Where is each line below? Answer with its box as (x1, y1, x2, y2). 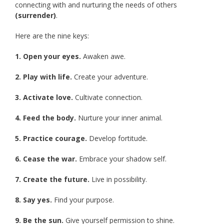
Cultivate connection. (75, 92, 142, 102)
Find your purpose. (54, 195, 114, 205)
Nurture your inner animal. (76, 113, 162, 123)
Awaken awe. (83, 51, 125, 61)
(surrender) (15, 10, 56, 20)
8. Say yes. (15, 195, 54, 205)
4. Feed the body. (15, 113, 76, 123)
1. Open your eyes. (15, 51, 83, 61)
